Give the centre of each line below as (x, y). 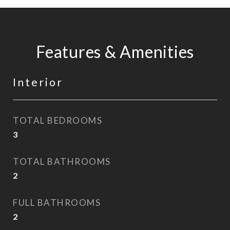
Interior (38, 82)
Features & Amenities (115, 52)
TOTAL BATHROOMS (62, 161)
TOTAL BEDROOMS (57, 120)
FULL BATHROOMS (57, 203)
